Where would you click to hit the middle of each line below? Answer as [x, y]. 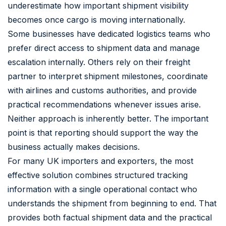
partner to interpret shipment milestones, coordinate [108, 76]
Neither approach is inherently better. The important [108, 118]
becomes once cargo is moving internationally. [96, 19]
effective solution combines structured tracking [98, 175]
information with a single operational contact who [102, 189]
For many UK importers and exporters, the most [100, 161]
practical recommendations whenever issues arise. [104, 104]
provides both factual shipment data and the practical [110, 217]
